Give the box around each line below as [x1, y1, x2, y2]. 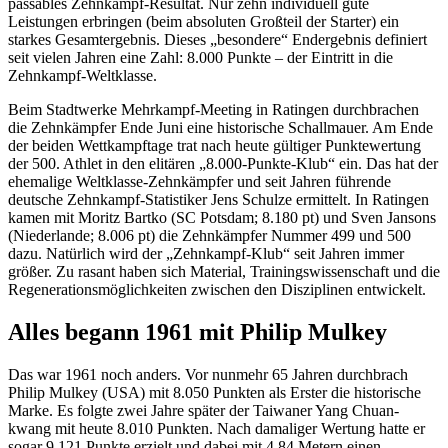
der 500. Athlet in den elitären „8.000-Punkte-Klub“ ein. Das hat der [8, 155, 438, 173]
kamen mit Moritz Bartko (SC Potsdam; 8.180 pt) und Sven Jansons [8, 209, 436, 227]
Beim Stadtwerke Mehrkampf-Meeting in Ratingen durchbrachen [8, 101, 419, 119]
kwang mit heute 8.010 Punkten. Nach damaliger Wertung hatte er [8, 420, 425, 438]
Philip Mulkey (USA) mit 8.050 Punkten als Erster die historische [8, 384, 421, 402]
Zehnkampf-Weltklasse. [8, 67, 157, 85]
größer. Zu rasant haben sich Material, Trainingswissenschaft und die [8, 263, 440, 281]
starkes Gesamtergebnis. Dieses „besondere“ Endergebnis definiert [8, 31, 427, 49]
